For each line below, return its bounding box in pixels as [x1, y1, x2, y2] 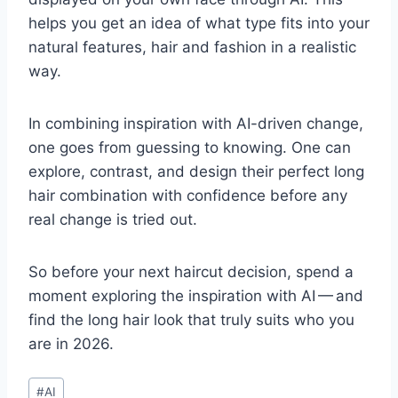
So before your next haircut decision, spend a [28, 263, 354, 282]
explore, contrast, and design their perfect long [28, 163, 364, 181]
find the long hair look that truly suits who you [28, 311, 354, 330]
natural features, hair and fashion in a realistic [28, 38, 356, 57]
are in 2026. [28, 335, 114, 354]
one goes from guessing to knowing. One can [28, 139, 351, 157]
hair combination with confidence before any [28, 187, 347, 205]
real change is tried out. [28, 211, 197, 229]
